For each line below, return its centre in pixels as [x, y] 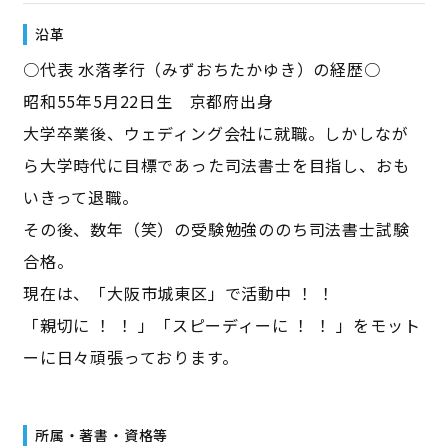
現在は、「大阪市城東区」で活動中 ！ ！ [178, 293]
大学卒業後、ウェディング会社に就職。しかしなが [215, 133]
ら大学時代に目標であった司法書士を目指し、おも [216, 165]
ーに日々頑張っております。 [130, 357]
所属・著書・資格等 [101, 435]
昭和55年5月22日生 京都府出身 [148, 101]
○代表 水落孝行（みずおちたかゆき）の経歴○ [201, 69]
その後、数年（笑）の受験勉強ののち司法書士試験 [216, 229]
